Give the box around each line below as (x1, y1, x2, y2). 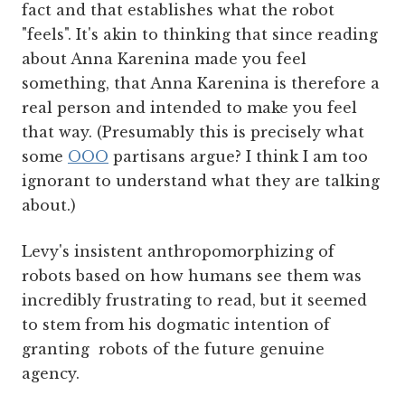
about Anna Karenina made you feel (22, 50, 306, 69)
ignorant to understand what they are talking (22, 172, 380, 191)
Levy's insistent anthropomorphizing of (22, 242, 334, 261)
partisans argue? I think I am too (108, 147, 368, 166)
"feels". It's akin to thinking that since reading (22, 25, 378, 44)
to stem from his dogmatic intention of (22, 316, 330, 334)
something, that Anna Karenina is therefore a (22, 74, 380, 93)
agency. (22, 364, 80, 383)
